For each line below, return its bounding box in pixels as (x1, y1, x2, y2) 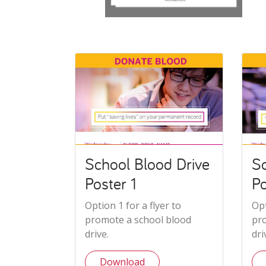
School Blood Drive (85, 153, 210, 175)
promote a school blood (85, 213, 191, 227)
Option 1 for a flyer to (85, 199, 181, 213)
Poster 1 (85, 173, 137, 195)
